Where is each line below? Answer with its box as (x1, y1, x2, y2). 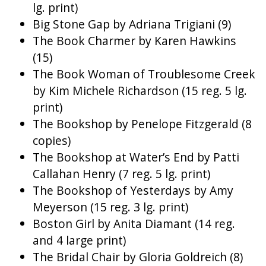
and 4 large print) (33, 232, 126, 249)
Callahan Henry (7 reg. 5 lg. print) (33, 166, 210, 182)
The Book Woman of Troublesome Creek (33, 66, 255, 83)
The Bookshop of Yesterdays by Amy (33, 182, 233, 199)
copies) (33, 132, 71, 149)
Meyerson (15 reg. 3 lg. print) (33, 199, 188, 216)
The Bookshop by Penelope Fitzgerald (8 (33, 116, 252, 132)
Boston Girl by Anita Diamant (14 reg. (33, 216, 235, 232)
